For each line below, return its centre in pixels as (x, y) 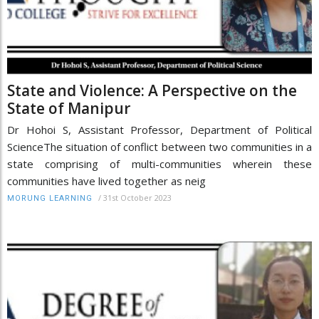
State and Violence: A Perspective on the (152, 91)
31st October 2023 (137, 198)
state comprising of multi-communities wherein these (159, 164)
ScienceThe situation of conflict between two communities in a (159, 147)
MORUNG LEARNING (50, 199)
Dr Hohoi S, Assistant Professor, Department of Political (159, 130)
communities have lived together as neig (106, 181)
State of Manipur (69, 109)
